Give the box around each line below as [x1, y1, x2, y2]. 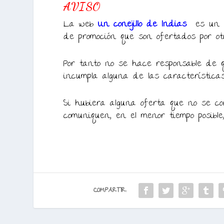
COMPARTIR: [93, 183, 127, 197]
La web [63, 16, 98, 33]
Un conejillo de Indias [98, 16, 187, 33]
